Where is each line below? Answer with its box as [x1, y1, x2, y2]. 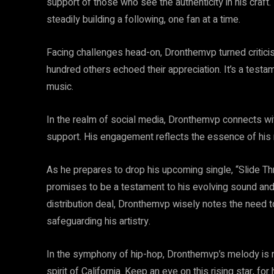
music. [46, 80, 73, 94]
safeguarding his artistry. [46, 214, 150, 229]
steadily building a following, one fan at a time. [46, 12, 240, 27]
